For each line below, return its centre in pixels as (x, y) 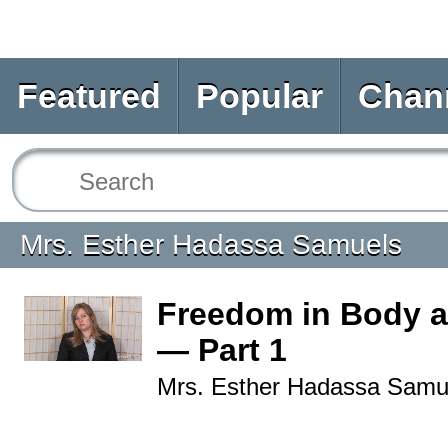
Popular (259, 96)
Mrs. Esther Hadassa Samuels (211, 244)
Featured (89, 96)
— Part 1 (222, 350)
